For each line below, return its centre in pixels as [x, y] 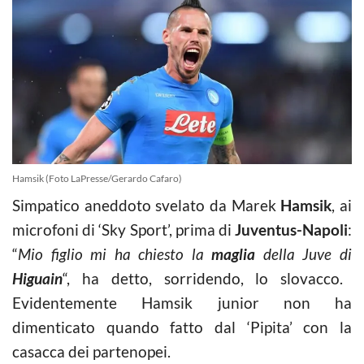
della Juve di [304, 253]
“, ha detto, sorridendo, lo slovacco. [203, 278]
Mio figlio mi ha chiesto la [115, 253]
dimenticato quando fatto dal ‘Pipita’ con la [182, 327]
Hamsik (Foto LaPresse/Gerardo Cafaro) [97, 178]
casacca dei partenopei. [91, 351]
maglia [234, 253]
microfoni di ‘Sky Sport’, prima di [123, 229]
